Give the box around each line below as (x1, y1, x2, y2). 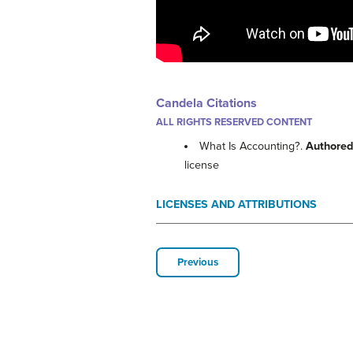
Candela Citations (156, 95, 257, 111)
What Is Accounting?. (199, 139, 307, 154)
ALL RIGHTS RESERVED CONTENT (156, 116, 312, 128)
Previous (177, 256, 218, 269)
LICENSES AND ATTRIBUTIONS (156, 198, 317, 212)
